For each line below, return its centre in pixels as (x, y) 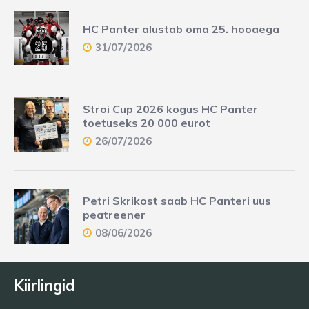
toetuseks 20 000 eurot (147, 122)
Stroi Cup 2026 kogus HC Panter (170, 109)
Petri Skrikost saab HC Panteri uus (177, 200)
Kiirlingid (44, 285)
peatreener (114, 214)
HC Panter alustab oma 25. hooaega (181, 29)
